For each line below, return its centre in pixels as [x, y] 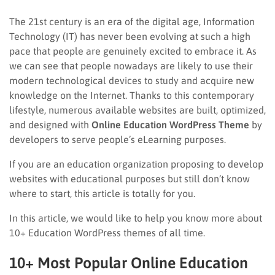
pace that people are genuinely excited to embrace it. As [133, 51]
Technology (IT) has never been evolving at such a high [130, 36]
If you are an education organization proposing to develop [136, 164]
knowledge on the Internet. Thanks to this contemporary [132, 95]
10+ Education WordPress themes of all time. [108, 232]
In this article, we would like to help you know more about [136, 218]
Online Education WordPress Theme [170, 124]
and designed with [50, 124]
